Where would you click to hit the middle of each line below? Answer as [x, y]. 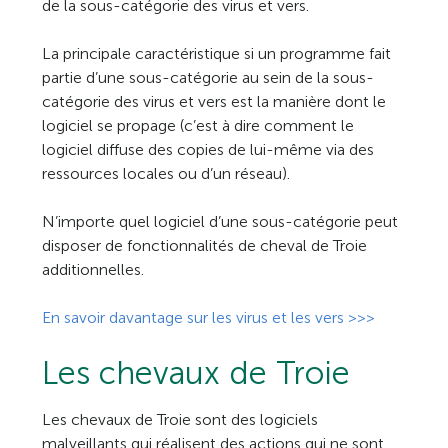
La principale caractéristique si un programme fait [217, 53]
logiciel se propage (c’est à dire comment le [198, 125]
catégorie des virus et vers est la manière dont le [214, 101]
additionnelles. [93, 269]
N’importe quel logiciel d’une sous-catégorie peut [220, 221]
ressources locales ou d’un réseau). [166, 173]
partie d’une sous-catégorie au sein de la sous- [208, 77]
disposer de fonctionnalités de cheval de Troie [205, 245]
